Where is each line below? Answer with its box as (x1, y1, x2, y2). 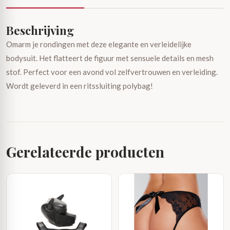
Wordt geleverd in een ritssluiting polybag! (6, 81, 153, 90)
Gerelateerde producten (6, 142, 164, 161)
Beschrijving (6, 23, 74, 38)
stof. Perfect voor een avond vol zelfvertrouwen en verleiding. (6, 67, 218, 76)
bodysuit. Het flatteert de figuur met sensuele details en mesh (6, 53, 214, 63)
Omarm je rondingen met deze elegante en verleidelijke (6, 40, 191, 49)
